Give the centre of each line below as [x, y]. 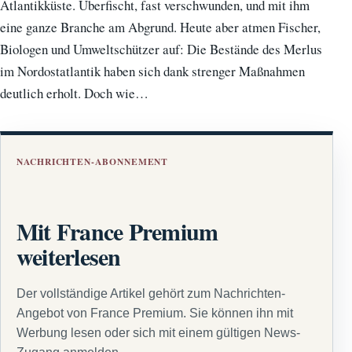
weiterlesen [69, 256]
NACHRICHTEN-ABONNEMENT [93, 161]
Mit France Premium [117, 231]
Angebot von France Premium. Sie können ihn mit [155, 313]
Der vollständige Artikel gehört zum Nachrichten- [151, 294]
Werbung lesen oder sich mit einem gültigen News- [158, 333]
